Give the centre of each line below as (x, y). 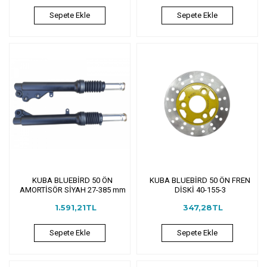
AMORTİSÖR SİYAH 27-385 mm (72, 190)
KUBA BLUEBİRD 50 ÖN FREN (200, 180)
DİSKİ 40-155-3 (200, 190)
